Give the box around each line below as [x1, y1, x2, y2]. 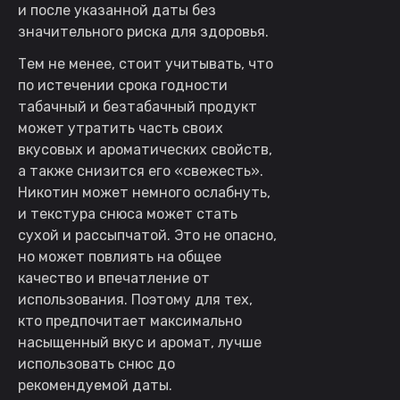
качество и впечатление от [18, 269, 210, 287]
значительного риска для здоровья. [18, 22, 269, 40]
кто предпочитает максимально [18, 312, 242, 329]
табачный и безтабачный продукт [18, 97, 257, 115]
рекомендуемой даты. [18, 376, 172, 394]
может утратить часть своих [18, 119, 223, 137]
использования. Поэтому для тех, [18, 290, 253, 308]
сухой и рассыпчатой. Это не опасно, [18, 226, 277, 244]
